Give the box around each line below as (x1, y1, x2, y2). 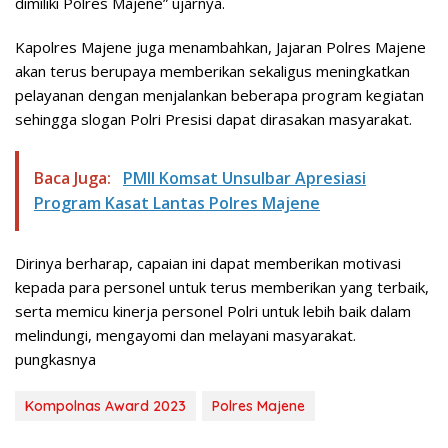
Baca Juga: (34, 167, 115, 190)
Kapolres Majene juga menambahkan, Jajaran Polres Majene (15, 37, 426, 58)
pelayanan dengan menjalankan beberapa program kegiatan (15, 85, 424, 106)
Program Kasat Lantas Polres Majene (34, 192, 320, 215)
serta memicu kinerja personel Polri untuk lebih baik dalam (15, 301, 411, 322)
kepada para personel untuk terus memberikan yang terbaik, (15, 277, 429, 298)
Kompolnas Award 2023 (25, 397, 186, 416)
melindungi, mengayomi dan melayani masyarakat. (15, 325, 356, 346)
